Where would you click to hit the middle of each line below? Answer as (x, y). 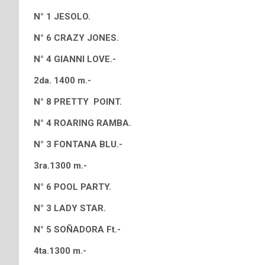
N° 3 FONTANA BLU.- (78, 144)
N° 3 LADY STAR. (70, 208)
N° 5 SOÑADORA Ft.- (77, 230)
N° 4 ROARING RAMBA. (83, 123)
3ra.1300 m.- (60, 166)
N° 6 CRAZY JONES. (76, 38)
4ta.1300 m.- (60, 251)
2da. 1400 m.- (62, 80)
